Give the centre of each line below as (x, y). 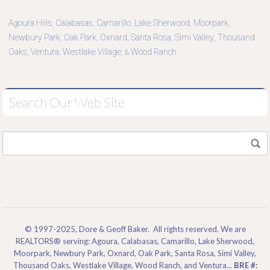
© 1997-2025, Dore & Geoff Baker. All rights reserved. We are (135, 229)
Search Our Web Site (67, 102)
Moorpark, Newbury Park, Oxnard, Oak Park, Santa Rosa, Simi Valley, (135, 253)
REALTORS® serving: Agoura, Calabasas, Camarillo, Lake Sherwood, (135, 241)
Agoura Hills (30, 23)
